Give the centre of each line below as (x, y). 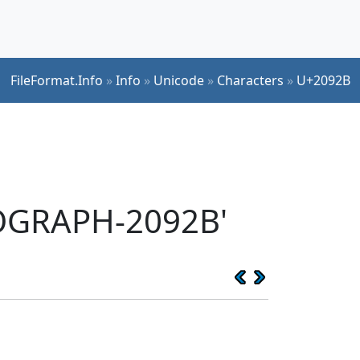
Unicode (179, 80)
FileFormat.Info (57, 80)
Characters (250, 80)
